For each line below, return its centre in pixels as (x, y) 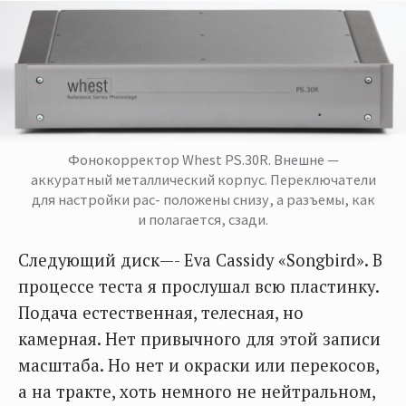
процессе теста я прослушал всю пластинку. (198, 286)
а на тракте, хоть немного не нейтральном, (197, 391)
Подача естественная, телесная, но (161, 312)
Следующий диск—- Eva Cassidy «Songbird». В (200, 260)
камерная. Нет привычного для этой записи (199, 338)
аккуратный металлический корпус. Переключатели (203, 179)
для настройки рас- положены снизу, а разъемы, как (203, 199)
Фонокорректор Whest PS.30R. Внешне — (203, 159)
